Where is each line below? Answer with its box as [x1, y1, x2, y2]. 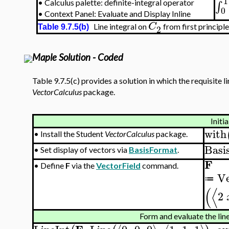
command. [141, 161, 178, 170]
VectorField [96, 161, 141, 170]
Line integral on [89, 21, 148, 32]
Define [40, 161, 65, 170]
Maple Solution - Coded [32, 52, 123, 63]
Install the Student [40, 129, 105, 139]
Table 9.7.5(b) [38, 22, 89, 32]
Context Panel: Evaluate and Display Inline [44, 9, 191, 19]
